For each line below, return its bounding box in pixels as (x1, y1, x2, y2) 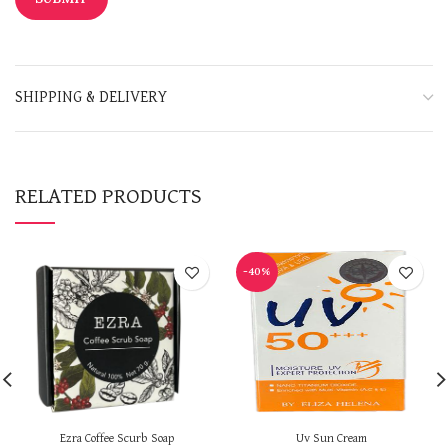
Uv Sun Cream (295, 432, 367, 446)
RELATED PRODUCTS (15, 186, 202, 209)
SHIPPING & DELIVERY (15, 90, 167, 107)
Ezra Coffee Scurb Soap (60, 432, 174, 446)
